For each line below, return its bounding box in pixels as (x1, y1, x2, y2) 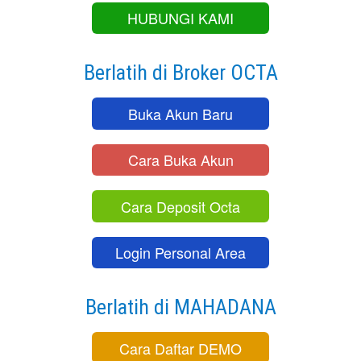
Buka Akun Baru (128, 102, 233, 124)
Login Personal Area (115, 242, 246, 263)
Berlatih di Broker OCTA (83, 60, 278, 85)
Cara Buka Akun (127, 149, 234, 171)
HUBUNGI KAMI (127, 7, 234, 29)
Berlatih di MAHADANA (85, 294, 276, 319)
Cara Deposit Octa (121, 195, 240, 217)
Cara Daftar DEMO (119, 337, 242, 359)
